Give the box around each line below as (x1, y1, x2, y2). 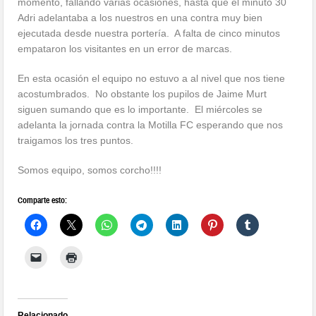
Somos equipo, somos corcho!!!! (18, 164, 162, 176)
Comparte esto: (18, 195, 68, 205)
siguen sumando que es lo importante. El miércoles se (18, 103, 263, 115)
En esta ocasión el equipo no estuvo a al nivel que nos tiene (18, 72, 286, 84)
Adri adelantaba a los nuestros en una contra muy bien (18, 11, 263, 23)
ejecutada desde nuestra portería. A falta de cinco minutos (18, 27, 281, 39)
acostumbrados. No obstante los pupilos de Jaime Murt (18, 87, 267, 99)
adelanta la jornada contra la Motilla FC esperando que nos (18, 119, 284, 130)
